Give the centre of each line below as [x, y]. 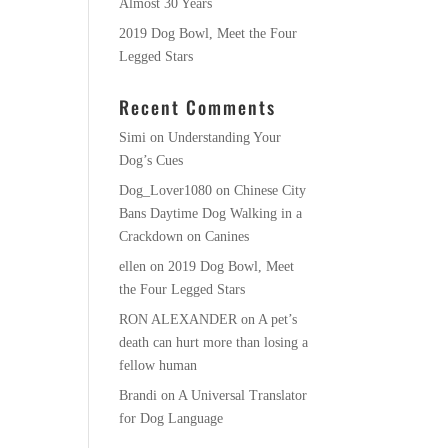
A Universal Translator [243, 395]
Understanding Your [225, 137]
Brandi [138, 395]
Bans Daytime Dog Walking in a [211, 213]
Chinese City [270, 190]
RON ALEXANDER [178, 319]
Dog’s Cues [151, 160]
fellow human [158, 365]
